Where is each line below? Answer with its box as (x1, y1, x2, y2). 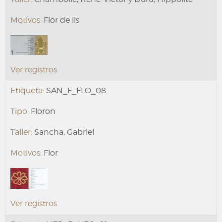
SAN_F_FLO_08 (44, 85, 106, 95)
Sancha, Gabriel (32, 127, 94, 137)
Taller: (10, 127, 32, 137)
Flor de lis (42, 15, 79, 25)
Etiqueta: (10, 85, 44, 95)
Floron (29, 106, 55, 116)
